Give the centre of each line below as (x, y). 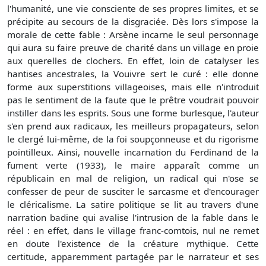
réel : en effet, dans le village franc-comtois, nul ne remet (133, 231)
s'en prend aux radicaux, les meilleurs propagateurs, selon (133, 126)
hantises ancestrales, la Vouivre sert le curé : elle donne (133, 74)
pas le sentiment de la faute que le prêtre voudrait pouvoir (133, 100)
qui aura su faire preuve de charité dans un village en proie (133, 48)
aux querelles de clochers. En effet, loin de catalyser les (133, 61)
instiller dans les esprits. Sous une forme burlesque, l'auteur (133, 113)
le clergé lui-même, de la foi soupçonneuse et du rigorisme (133, 139)
